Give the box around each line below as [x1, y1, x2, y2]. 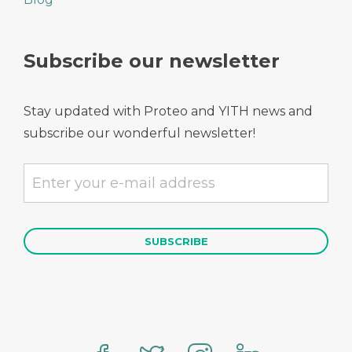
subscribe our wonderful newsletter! [24, 125, 255, 141]
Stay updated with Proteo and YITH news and [24, 103, 313, 119]
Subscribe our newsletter [24, 49, 280, 72]
